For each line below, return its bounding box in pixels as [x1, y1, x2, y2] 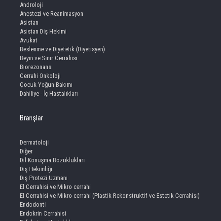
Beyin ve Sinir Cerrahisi [20, 54, 77, 62]
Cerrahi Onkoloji [20, 72, 61, 80]
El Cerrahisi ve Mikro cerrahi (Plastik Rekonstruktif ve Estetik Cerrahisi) [20, 192, 200, 200]
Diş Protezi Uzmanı [20, 174, 68, 182]
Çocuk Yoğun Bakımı [20, 81, 73, 89]
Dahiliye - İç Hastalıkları [20, 90, 78, 98]
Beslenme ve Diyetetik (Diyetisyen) [20, 45, 105, 53]
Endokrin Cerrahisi [20, 210, 66, 218]
